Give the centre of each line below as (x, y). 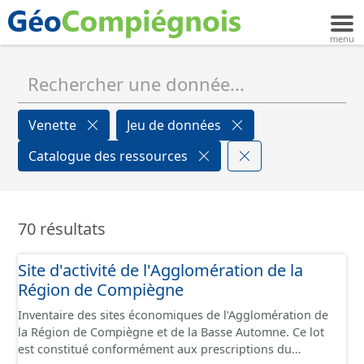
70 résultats (62, 229)
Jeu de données (175, 125)
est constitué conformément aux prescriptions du (155, 349)
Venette (54, 125)
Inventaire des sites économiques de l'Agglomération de (173, 315)
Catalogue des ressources (110, 156)
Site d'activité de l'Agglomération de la (160, 270)
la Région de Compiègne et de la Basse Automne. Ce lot (171, 332)
